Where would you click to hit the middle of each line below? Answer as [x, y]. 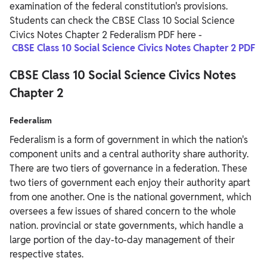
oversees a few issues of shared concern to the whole [123, 211]
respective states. [46, 254]
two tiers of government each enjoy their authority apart [130, 182]
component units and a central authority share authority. [129, 154]
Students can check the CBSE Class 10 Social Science [122, 20]
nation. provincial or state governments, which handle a [126, 225]
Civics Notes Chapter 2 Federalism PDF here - [106, 35]
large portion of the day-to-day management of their [122, 240]
